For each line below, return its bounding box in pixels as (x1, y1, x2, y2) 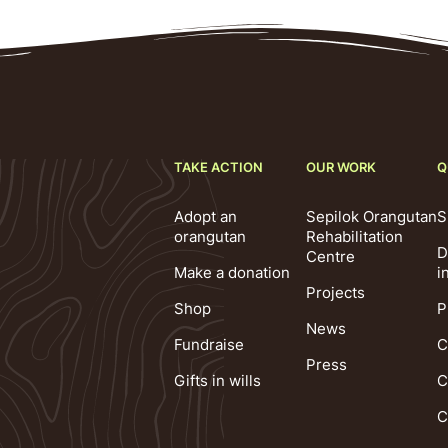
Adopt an (174, 206, 237, 226)
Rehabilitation (305, 226, 403, 246)
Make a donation (174, 262, 290, 282)
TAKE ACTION (174, 158, 263, 175)
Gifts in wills (174, 370, 261, 390)
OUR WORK (305, 158, 376, 175)
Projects (305, 282, 365, 302)
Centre (305, 246, 355, 266)
